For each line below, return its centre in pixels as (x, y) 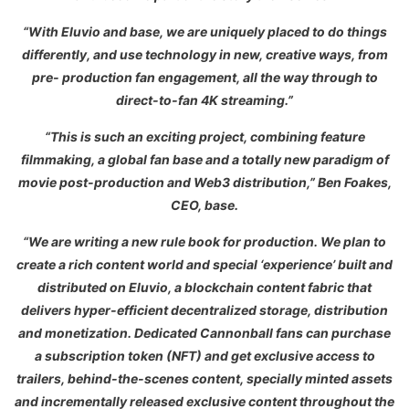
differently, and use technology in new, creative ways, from (204, 55)
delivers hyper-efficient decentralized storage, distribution (204, 310)
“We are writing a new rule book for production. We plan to (204, 242)
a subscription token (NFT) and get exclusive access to (204, 356)
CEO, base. (204, 205)
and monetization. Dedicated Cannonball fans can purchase (204, 333)
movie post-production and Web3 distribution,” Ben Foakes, (204, 183)
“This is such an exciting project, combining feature (204, 137)
